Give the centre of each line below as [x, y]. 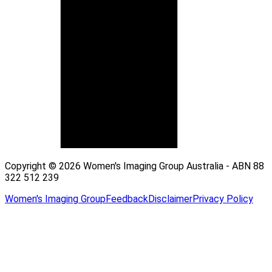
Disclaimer [170, 199]
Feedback [127, 199]
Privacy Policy [223, 199]
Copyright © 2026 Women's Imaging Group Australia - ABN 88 [134, 166]
